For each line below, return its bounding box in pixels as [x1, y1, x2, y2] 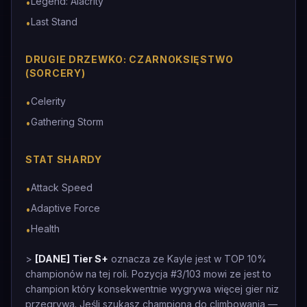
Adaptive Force [31, 202, 100, 214]
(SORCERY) [25, 67, 86, 79]
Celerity [31, 95, 66, 107]
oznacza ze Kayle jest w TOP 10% [108, 253, 267, 265]
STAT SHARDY [25, 153, 102, 165]
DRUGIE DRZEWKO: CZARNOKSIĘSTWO [25, 53, 234, 65]
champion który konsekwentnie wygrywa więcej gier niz [25, 283, 279, 295]
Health [31, 223, 60, 234]
